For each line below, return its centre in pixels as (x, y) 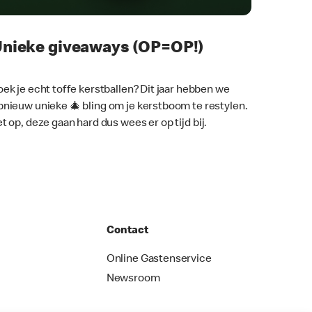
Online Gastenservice (159, 259)
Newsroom (133, 279)
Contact (127, 231)
